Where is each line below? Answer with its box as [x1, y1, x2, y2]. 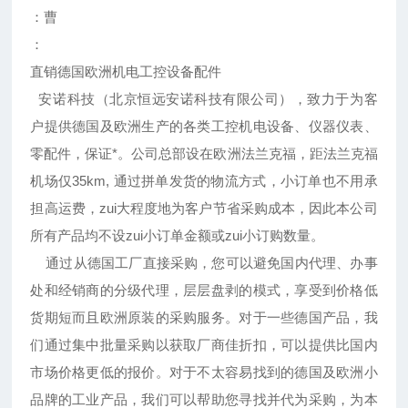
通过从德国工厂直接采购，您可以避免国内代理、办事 [30, 255, 378, 271]
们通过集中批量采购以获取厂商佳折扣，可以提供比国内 [30, 337, 378, 353]
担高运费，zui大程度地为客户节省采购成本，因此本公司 [30, 200, 378, 217]
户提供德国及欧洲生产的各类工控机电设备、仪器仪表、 [30, 118, 378, 135]
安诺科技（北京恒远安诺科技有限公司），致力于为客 [30, 91, 378, 107]
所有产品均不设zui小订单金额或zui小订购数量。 [30, 228, 325, 244]
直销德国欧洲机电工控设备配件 [30, 64, 226, 80]
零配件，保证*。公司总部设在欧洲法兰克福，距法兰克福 [30, 146, 378, 162]
